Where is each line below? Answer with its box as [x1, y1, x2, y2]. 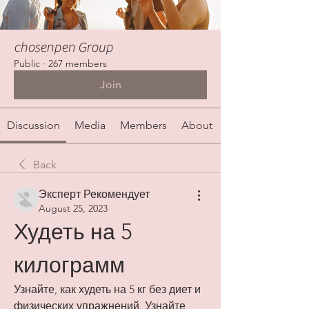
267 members [48, 57, 107, 70]
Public [14, 57, 40, 70]
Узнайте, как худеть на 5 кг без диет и [14, 283, 201, 297]
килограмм [14, 252, 125, 279]
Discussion [6, 119, 60, 132]
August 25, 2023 [39, 202, 108, 215]
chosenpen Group [14, 39, 113, 56]
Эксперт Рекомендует [39, 188, 150, 201]
